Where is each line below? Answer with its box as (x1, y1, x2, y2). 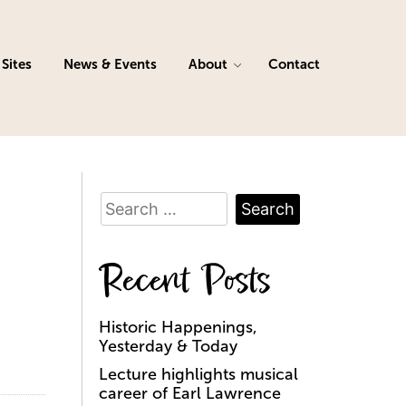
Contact (268, 56, 320, 72)
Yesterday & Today (99, 337, 237, 355)
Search (98, 189, 150, 208)
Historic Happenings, (99, 318, 257, 336)
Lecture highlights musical (99, 365, 298, 383)
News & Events (63, 56, 157, 72)
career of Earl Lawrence (99, 384, 281, 402)
